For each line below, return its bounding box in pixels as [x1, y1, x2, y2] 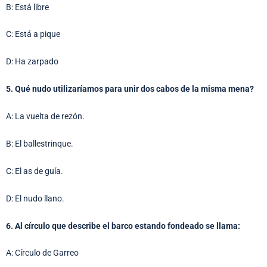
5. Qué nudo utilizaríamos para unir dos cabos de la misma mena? [6, 84, 254, 94]
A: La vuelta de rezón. [6, 111, 85, 122]
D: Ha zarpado [6, 57, 58, 67]
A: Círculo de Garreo [6, 248, 79, 258]
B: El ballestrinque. [6, 138, 73, 148]
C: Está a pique [6, 29, 60, 39]
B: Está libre [6, 2, 49, 12]
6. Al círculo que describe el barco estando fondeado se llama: [6, 221, 240, 231]
